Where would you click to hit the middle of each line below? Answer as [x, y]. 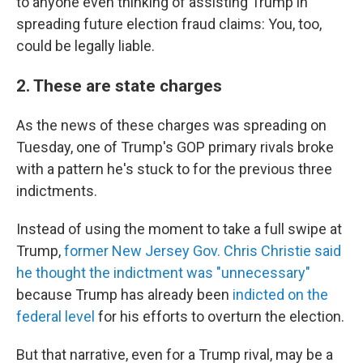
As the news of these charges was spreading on [171, 125]
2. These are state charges [119, 85]
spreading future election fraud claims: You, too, [169, 24]
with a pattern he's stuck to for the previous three [174, 169]
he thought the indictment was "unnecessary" [163, 273]
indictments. [57, 191]
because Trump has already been [124, 295]
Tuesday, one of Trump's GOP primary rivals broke [175, 147]
